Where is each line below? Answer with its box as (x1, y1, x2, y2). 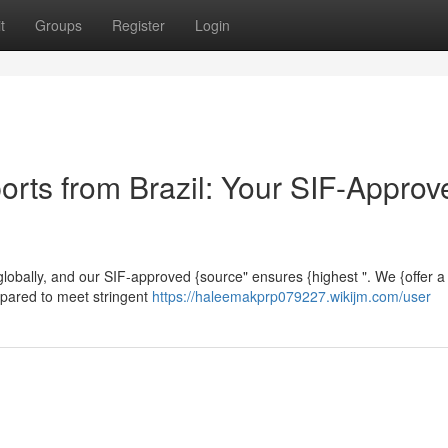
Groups (35, 15, 82, 35)
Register (112, 15, 165, 35)
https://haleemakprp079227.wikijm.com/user (152, 286, 431, 306)
